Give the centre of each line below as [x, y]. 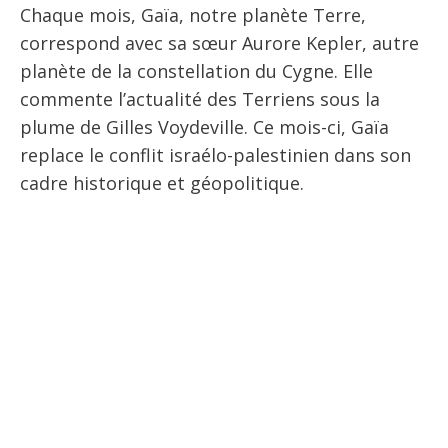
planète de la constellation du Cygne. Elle [196, 71]
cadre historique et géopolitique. [162, 183]
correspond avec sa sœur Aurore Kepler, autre [219, 43]
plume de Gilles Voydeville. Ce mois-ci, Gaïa [204, 127]
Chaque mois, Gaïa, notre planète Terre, [193, 15]
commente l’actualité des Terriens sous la [200, 99]
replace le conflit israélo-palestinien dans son [215, 155]
